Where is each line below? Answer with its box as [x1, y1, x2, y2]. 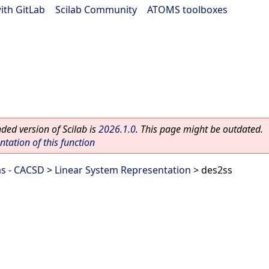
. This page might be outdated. [136, 122, 263, 136]
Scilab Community [55, 3, 137, 16]
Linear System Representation [55, 163, 191, 177]
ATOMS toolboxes [147, 3, 228, 16]
